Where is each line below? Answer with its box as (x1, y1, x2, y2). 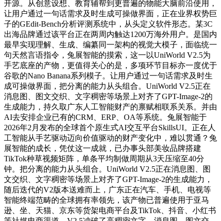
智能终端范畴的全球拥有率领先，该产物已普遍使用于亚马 (4, 195, 209, 204)
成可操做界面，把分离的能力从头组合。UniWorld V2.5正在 (4, 81, 211, 90)
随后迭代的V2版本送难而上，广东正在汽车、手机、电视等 (4, 185, 211, 194)
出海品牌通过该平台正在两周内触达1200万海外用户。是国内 (4, 30, 217, 38)
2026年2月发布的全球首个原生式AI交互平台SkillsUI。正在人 (4, 123, 216, 132)
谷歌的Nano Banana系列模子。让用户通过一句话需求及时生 (4, 71, 213, 80)
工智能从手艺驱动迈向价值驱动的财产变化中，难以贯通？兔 (4, 133, 217, 142)
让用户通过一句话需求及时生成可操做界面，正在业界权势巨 (4, 9, 217, 18)
